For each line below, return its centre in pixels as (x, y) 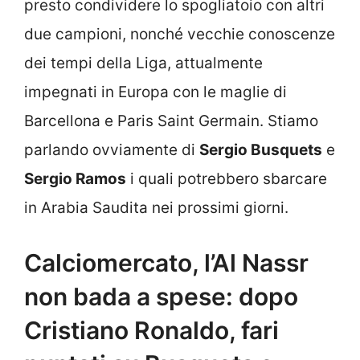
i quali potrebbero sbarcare (227, 179)
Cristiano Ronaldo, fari (151, 330)
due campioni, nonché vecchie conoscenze (180, 35)
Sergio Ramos (75, 179)
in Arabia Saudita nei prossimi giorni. (156, 208)
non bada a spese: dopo (161, 296)
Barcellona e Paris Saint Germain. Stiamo (171, 121)
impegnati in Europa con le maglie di (155, 92)
